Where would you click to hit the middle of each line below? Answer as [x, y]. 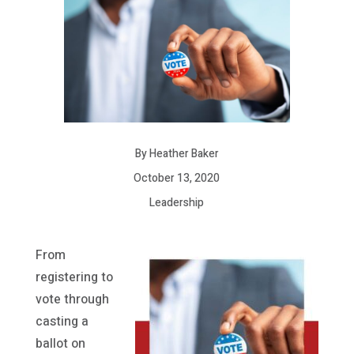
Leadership [177, 203]
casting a [62, 322]
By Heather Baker [177, 154]
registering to [74, 278]
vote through [72, 300]
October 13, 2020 [177, 179]
